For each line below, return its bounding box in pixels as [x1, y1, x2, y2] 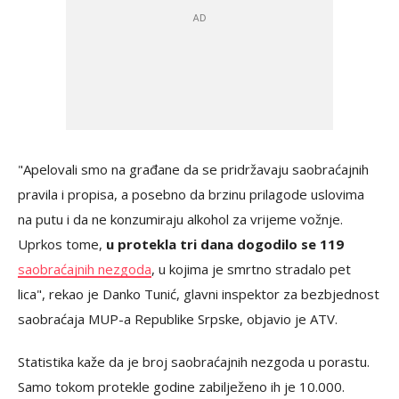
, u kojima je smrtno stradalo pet [151, 260, 351, 278]
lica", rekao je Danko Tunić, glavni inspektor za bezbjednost [18, 285, 379, 303]
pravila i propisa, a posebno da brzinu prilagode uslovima [18, 185, 364, 203]
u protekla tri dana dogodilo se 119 [106, 235, 344, 253]
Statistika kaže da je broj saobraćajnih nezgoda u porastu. [18, 353, 370, 370]
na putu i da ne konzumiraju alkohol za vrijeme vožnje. [18, 210, 343, 228]
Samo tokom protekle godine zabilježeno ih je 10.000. [18, 378, 345, 395]
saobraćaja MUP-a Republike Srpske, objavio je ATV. [18, 310, 338, 328]
